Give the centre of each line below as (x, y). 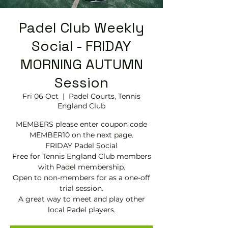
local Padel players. (81, 210)
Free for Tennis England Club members (81, 156)
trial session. (81, 188)
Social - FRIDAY (81, 46)
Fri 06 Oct (40, 96)
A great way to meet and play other (81, 199)
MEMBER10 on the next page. (81, 135)
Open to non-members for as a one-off (81, 178)
